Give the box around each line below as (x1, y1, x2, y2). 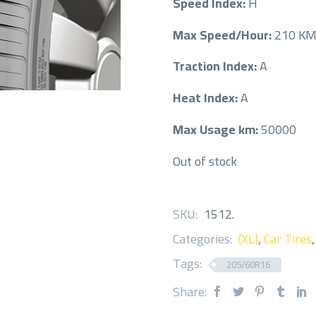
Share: (173, 279, 207, 303)
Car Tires (264, 226, 312, 250)
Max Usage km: (173, 117, 261, 141)
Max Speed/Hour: (173, 23, 274, 47)
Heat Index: (173, 86, 241, 110)
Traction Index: (173, 54, 260, 78)
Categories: (173, 226, 235, 250)
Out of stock (173, 149, 237, 173)
